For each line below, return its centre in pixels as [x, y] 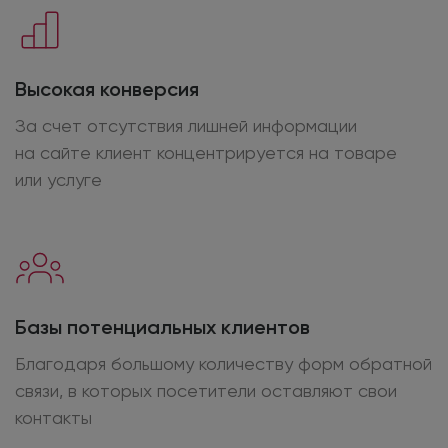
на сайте [53, 153]
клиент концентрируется [200, 153]
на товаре [353, 153]
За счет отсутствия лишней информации [186, 126]
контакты [53, 418]
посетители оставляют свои [274, 391]
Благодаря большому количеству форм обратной [223, 364]
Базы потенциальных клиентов [162, 327]
